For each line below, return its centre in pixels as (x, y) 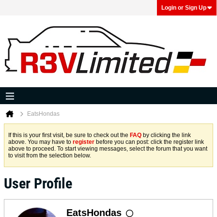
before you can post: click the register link (149, 142)
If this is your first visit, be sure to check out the (69, 135)
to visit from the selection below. (50, 155)
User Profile (38, 183)
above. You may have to (40, 142)
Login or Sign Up (184, 8)
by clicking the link (166, 135)
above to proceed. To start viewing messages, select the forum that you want (108, 149)
